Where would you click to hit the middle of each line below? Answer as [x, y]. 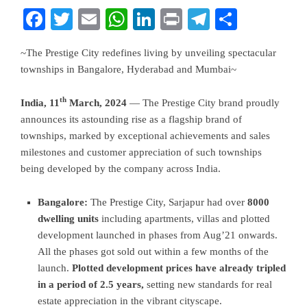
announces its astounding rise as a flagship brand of [131, 119]
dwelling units [68, 219]
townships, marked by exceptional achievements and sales [145, 136]
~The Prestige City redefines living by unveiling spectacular [148, 53]
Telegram [251, 19]
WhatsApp [174, 19]
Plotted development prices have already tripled [179, 268]
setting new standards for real [208, 284]
